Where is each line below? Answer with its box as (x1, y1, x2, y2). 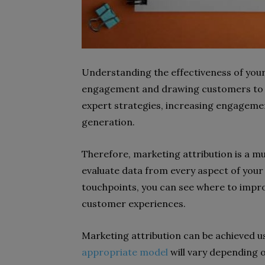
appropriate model (82, 246, 168, 258)
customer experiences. (82, 198, 186, 209)
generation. (82, 116, 135, 128)
